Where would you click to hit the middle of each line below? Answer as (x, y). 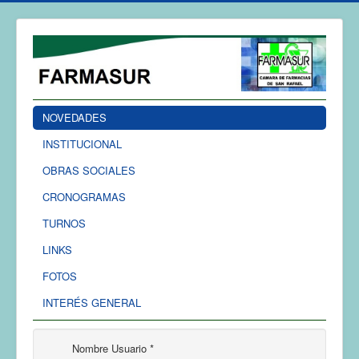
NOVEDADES (75, 117)
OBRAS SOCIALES (89, 170)
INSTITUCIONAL (82, 143)
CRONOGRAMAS (84, 196)
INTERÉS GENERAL (92, 302)
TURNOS (64, 223)
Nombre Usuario (109, 348)
